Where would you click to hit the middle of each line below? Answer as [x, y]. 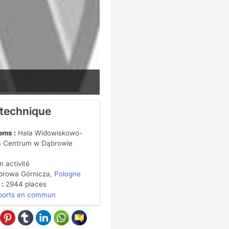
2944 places [25, 184]
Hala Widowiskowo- [49, 133]
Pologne [67, 174]
